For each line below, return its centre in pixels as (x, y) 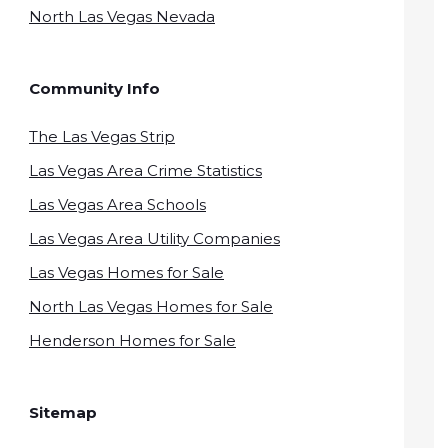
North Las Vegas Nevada (122, 16)
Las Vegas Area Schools (117, 204)
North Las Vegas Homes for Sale (151, 306)
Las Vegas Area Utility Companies (154, 238)
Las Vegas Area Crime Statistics (145, 170)
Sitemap (63, 412)
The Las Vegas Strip (102, 136)
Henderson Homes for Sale (132, 340)
